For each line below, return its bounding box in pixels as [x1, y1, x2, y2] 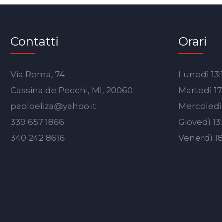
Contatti [10, 34, 59, 49]
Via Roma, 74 [10, 69, 65, 79]
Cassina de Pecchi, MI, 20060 [10, 85, 133, 95]
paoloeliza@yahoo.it [10, 101, 97, 111]
